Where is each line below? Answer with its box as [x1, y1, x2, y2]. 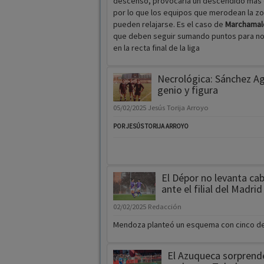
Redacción [147, 202, 181, 212]
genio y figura [157, 83, 218, 97]
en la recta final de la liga [113, 42, 200, 54]
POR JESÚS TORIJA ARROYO [113, 122, 189, 131]
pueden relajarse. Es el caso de [113, 19, 225, 30]
